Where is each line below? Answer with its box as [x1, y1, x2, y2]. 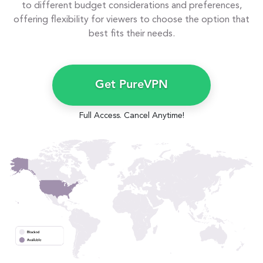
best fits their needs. [88, 29, 175, 39]
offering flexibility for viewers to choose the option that [14, 15, 249, 25]
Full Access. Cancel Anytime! [79, 111, 184, 120]
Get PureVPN [95, 79, 168, 91]
